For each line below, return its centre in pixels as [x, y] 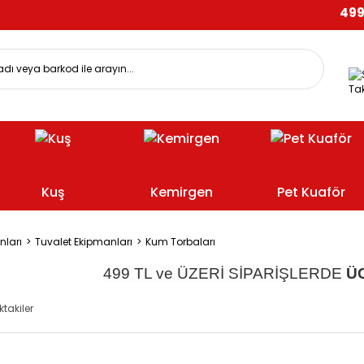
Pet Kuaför [311, 192]
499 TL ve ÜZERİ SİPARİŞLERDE [225, 273]
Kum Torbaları [180, 241]
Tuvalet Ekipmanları [84, 241]
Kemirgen [182, 192]
